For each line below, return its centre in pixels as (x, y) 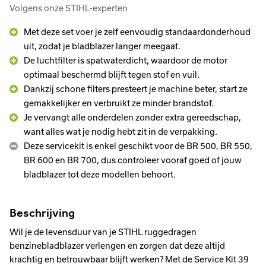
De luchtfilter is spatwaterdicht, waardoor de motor (126, 61)
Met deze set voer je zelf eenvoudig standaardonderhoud (137, 32)
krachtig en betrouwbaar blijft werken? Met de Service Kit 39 (129, 259)
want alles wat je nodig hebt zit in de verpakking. (121, 132)
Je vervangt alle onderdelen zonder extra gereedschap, (132, 118)
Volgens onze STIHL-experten (69, 8)
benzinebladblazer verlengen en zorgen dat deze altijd (117, 246)
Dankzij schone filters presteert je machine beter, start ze (136, 89)
